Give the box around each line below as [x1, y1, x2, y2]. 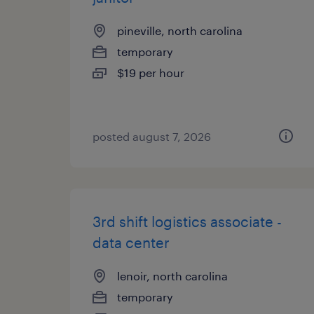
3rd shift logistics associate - [93, 213, 282, 230]
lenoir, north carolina [117, 269, 228, 282]
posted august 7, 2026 [93, 130, 211, 143]
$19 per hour [117, 66, 184, 79]
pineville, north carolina [117, 24, 243, 37]
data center [93, 234, 170, 251]
